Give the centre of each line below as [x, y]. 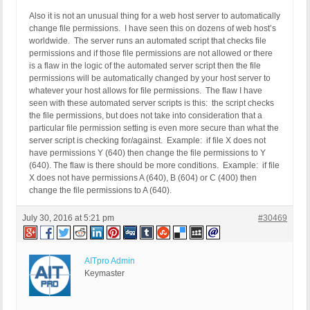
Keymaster [104, 274]
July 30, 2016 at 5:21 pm [68, 218]
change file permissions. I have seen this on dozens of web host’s [153, 29]
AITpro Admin [110, 261]
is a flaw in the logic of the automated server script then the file [145, 66]
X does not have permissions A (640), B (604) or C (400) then [143, 178]
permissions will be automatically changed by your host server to [150, 79]
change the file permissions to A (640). [100, 191]
